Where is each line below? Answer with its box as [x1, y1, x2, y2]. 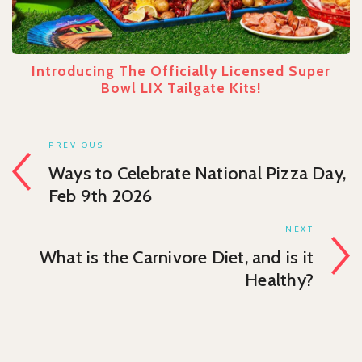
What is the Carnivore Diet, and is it [39, 246, 314, 268]
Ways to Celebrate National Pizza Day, [48, 162, 347, 184]
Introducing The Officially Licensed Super [31, 61, 331, 79]
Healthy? [245, 268, 314, 291]
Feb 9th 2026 [48, 184, 153, 207]
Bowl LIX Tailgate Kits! [100, 78, 262, 96]
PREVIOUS [48, 139, 103, 150]
